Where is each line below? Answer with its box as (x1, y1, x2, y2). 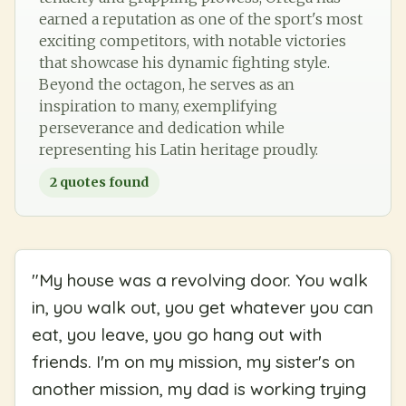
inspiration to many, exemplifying (39, 96, 277, 115)
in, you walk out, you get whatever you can (32, 295, 373, 318)
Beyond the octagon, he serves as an (39, 74, 295, 93)
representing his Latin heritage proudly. (39, 140, 318, 159)
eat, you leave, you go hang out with (32, 323, 322, 345)
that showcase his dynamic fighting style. (39, 53, 330, 72)
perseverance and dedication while (39, 118, 285, 137)
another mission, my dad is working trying (32, 377, 366, 400)
